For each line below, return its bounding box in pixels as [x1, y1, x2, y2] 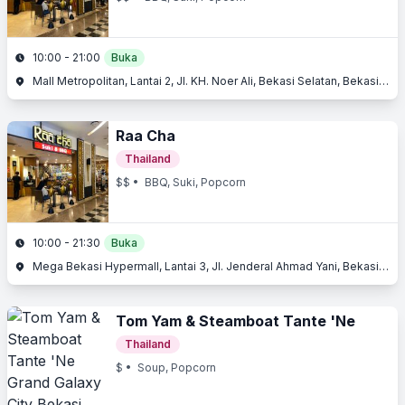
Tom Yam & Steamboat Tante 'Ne [116, 312, 355, 330]
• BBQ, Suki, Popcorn [130, 175, 246, 189]
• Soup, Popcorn [123, 361, 216, 374]
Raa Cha [116, 127, 175, 145]
